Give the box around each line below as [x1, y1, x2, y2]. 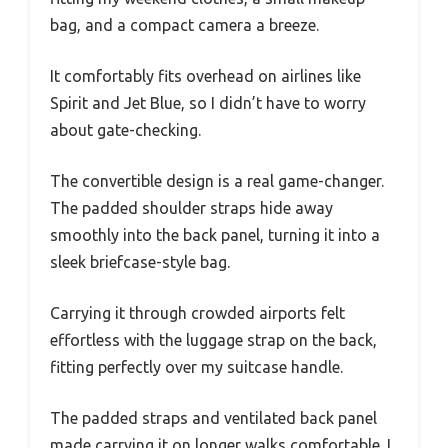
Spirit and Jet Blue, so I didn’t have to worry [50, 93, 366, 112]
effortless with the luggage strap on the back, [50, 330, 377, 349]
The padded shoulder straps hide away [50, 198, 333, 217]
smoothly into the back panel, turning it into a [50, 225, 380, 244]
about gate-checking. [50, 120, 201, 139]
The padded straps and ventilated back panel [50, 408, 377, 427]
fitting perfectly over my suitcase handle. [50, 357, 343, 376]
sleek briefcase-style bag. [50, 252, 230, 271]
